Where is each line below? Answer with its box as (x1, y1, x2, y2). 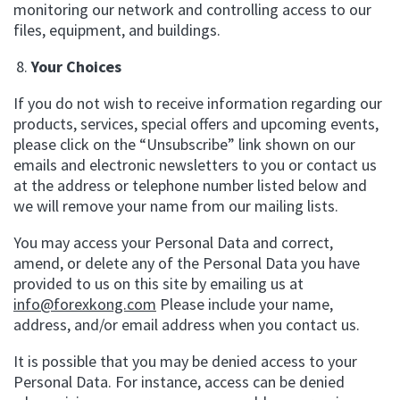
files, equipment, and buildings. (13, 20, 221, 40)
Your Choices (31, 56, 121, 77)
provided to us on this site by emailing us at (13, 273, 304, 294)
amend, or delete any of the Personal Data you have (13, 253, 360, 273)
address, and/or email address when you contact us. (13, 314, 360, 335)
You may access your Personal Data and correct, (13, 232, 333, 253)
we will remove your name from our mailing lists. (13, 196, 338, 216)
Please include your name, (156, 294, 333, 314)
